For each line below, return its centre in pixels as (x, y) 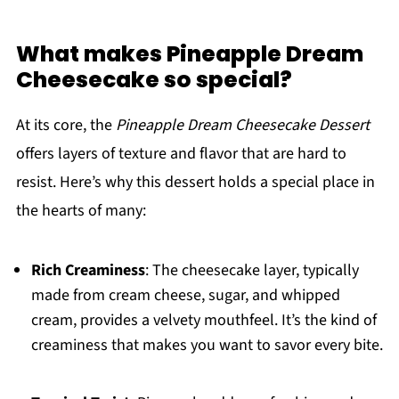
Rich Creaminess (88, 270)
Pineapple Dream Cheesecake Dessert (242, 125)
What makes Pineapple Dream (189, 54)
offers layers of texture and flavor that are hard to (181, 154)
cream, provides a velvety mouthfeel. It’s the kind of (204, 320)
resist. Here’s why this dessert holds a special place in (195, 182)
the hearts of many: (81, 211)
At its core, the (65, 125)
